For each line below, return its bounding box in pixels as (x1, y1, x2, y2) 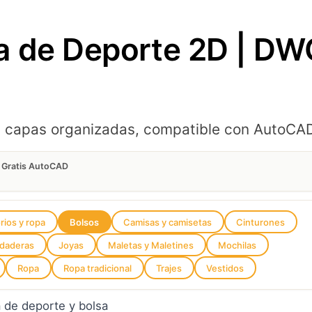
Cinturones (236, 216, 286, 228)
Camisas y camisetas (123, 216, 212, 228)
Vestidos (206, 262, 244, 274)
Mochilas (218, 239, 257, 251)
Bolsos (70, 216, 100, 228)
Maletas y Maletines (108, 239, 194, 251)
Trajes (156, 262, 182, 274)
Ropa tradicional (63, 262, 132, 274)
